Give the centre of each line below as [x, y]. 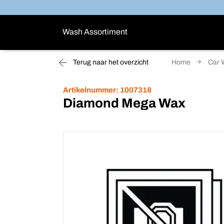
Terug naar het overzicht [110, 62]
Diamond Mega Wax [124, 103]
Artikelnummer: [91, 90]
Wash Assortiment [95, 31]
